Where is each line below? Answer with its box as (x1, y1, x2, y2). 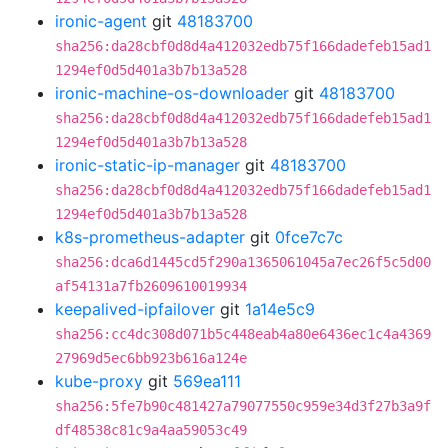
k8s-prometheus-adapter (55, 227, 245, 247)
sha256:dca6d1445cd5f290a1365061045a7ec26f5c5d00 (55, 254, 431, 270)
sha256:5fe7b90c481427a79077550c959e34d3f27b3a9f (55, 398, 431, 414)
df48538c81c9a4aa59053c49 (55, 422, 247, 438)
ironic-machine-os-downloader (55, 83, 289, 103)
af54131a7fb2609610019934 (55, 278, 247, 294)
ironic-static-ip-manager (55, 155, 240, 175)
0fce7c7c (275, 227, 343, 247)
